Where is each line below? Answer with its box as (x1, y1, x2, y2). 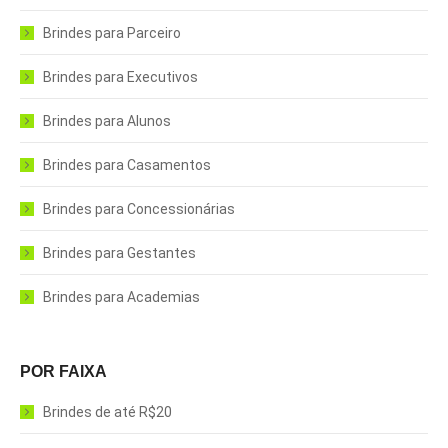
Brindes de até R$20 (43, 404, 172, 420)
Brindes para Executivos (43, 69, 198, 85)
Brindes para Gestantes (43, 245, 196, 261)
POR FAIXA (20, 363, 107, 380)
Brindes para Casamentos (43, 157, 211, 173)
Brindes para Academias (43, 289, 200, 305)
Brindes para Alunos (43, 113, 171, 129)
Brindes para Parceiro (43, 25, 181, 41)
